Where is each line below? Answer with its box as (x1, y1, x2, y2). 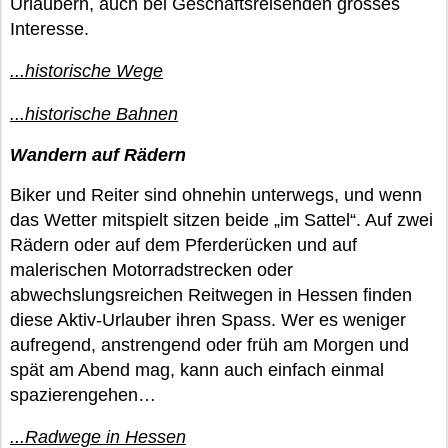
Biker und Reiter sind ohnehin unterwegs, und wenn (10, 184, 422, 205)
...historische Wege (10, 60, 163, 81)
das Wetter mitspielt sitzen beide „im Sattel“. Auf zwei (10, 209, 433, 230)
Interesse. (10, 18, 89, 39)
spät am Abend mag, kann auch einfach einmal (10, 359, 384, 380)
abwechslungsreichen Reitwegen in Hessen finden (10, 284, 412, 305)
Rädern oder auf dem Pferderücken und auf (10, 234, 357, 255)
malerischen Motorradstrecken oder (10, 259, 293, 280)
